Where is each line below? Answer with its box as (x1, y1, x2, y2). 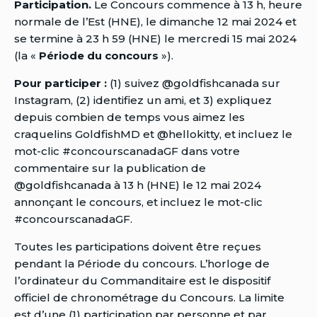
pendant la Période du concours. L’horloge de (14, 256, 270, 270)
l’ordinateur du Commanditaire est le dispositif (14, 273, 270, 287)
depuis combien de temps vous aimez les (14, 110, 245, 124)
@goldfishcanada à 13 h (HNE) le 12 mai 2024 (14, 178, 261, 192)
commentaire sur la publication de (14, 161, 206, 175)
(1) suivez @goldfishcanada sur (110, 76, 280, 90)
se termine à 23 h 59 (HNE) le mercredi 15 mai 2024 (14, 31, 296, 45)
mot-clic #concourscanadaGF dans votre (14, 144, 240, 158)
